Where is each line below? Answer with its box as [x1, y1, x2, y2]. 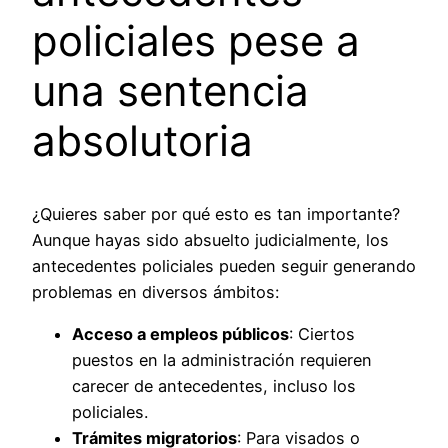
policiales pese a [32, 15, 360, 67]
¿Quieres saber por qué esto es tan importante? [32, 203, 400, 224]
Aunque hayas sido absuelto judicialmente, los [32, 229, 389, 250]
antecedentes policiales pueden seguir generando [32, 255, 416, 276]
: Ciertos [289, 324, 355, 345]
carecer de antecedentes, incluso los [72, 376, 356, 397]
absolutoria [32, 115, 253, 167]
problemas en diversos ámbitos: [32, 281, 279, 302]
